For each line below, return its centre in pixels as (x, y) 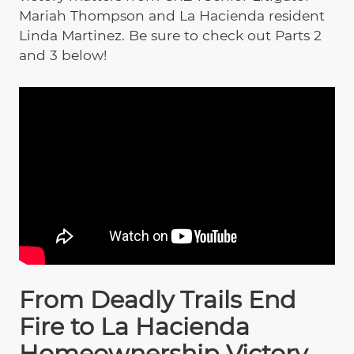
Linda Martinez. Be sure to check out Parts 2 (170, 36)
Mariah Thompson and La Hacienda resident (172, 16)
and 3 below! (63, 55)
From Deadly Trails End (158, 300)
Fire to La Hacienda (134, 327)
